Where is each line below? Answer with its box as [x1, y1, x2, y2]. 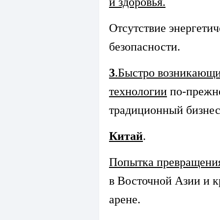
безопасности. [109, 40, 180, 54]
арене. [109, 193, 140, 206]
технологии [109, 85, 167, 98]
